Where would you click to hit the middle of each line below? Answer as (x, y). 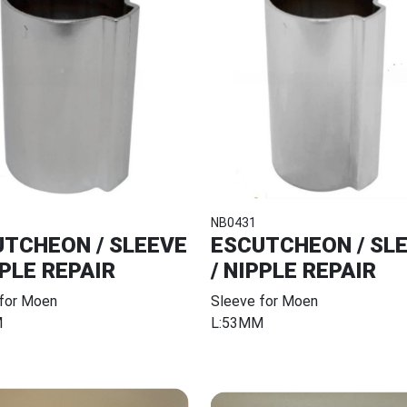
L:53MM (237, 323)
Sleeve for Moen (264, 301)
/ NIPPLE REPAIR (293, 270)
